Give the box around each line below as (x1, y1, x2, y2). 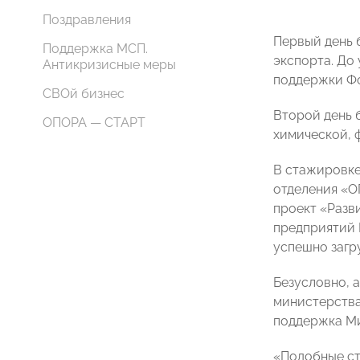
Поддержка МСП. (43, 41, 148, 56)
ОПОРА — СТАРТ (43, 115, 145, 130)
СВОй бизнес (43, 86, 125, 101)
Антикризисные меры (43, 57, 176, 72)
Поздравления (43, 12, 131, 27)
